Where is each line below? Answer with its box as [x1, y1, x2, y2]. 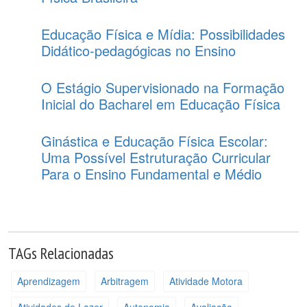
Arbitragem [100, 273, 149, 288]
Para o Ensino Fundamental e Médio [41, 164, 262, 184]
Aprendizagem [16, 273, 80, 288]
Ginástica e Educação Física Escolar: [41, 131, 268, 151]
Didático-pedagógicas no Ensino [41, 40, 236, 60]
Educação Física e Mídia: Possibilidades [41, 24, 285, 44]
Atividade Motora [169, 273, 243, 288]
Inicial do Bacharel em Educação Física [41, 94, 280, 114]
